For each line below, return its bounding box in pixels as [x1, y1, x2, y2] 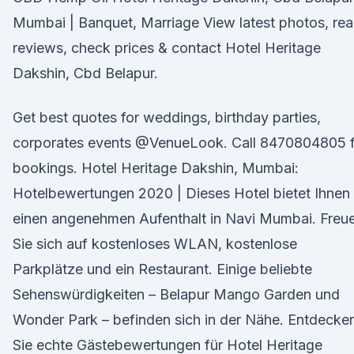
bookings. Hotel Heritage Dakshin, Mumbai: [13, 160, 299, 176]
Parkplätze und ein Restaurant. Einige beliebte [13, 261, 312, 277]
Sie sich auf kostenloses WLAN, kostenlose [13, 235, 297, 252]
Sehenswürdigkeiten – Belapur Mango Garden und [13, 286, 340, 303]
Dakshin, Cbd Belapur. [13, 65, 158, 81]
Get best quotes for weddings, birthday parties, [13, 109, 321, 126]
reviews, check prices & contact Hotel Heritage [13, 40, 321, 56]
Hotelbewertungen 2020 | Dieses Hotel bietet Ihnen [13, 185, 350, 201]
